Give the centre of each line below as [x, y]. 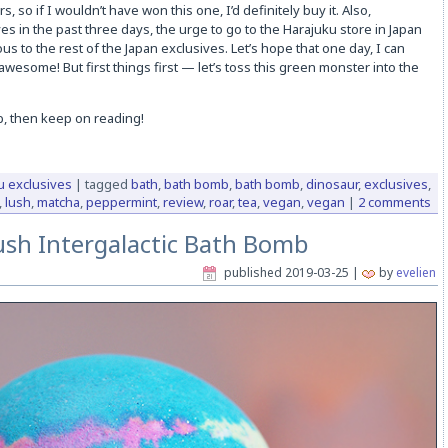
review [182, 202]
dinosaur [331, 184]
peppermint [121, 202]
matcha [58, 202]
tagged [106, 184]
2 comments [394, 202]
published [252, 273]
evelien [415, 273]
